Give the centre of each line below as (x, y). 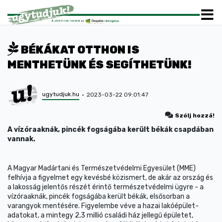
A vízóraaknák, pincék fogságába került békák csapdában (111, 130)
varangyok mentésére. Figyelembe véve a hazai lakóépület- (103, 206)
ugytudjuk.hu (61, 94)
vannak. (21, 139)
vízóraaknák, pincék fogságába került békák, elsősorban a (99, 196)
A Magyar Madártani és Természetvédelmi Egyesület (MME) (102, 168)
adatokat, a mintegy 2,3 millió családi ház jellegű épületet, (100, 215)
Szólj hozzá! (195, 115)
